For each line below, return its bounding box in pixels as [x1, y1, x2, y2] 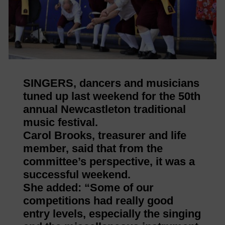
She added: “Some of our [23, 181, 154, 194]
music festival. [23, 116, 98, 129]
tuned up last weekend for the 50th [23, 89, 200, 102]
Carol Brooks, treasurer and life [23, 129, 186, 142]
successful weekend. [23, 168, 131, 181]
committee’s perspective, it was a [23, 155, 195, 168]
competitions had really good [23, 194, 173, 207]
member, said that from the [23, 142, 163, 155]
